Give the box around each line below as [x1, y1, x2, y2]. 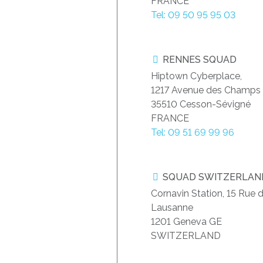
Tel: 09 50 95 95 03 [151, 9, 235, 21]
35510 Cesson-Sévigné [151, 99, 251, 110]
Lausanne [151, 202, 193, 214]
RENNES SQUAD [160, 54, 237, 66]
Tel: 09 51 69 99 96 [151, 127, 234, 139]
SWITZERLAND [151, 230, 221, 242]
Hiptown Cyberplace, [151, 70, 242, 82]
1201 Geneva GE [151, 216, 222, 228]
